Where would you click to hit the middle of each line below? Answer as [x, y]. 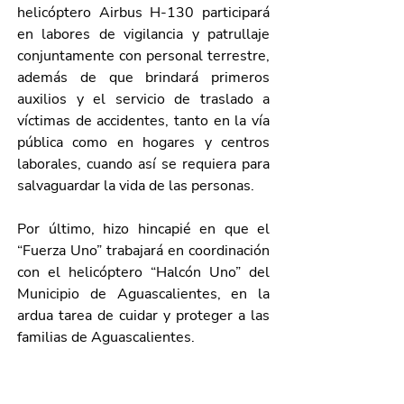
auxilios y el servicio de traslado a [143, 99]
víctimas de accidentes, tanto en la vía [143, 121]
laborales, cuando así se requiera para [143, 164]
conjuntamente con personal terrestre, [143, 56]
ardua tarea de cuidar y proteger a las [143, 316]
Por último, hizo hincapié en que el [143, 229]
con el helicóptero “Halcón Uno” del [143, 272]
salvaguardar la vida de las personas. [136, 186]
